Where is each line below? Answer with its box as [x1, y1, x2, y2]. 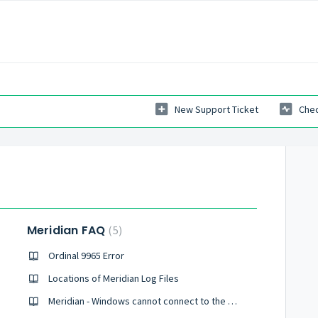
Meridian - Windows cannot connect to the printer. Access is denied [227, 295, 237, 307]
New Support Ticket [175, 103, 258, 116]
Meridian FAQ [26, 222, 109, 238]
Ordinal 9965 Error [48, 249, 124, 262]
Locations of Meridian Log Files [48, 272, 179, 285]
